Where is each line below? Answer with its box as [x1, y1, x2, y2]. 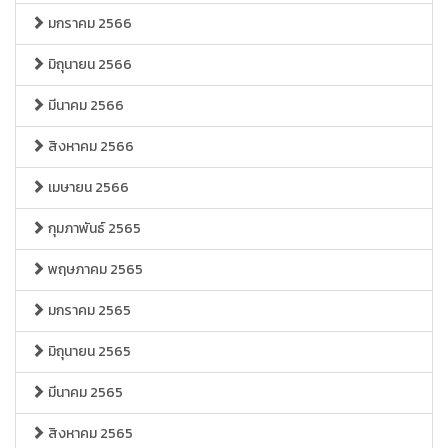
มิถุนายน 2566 [45, 54, 132, 75]
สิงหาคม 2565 [45, 423, 133, 444]
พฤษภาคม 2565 [45, 259, 143, 280]
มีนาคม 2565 [45, 382, 123, 403]
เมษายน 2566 [45, 177, 129, 198]
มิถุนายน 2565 [45, 341, 131, 362]
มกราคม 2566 [45, 13, 132, 34]
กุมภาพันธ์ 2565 [45, 218, 141, 239]
